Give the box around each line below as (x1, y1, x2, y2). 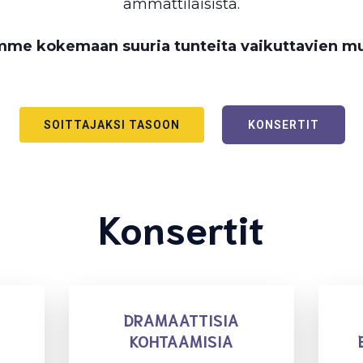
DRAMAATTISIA (124, 309, 239, 330)
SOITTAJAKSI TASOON (44, 117, 180, 131)
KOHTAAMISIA (130, 330, 233, 351)
